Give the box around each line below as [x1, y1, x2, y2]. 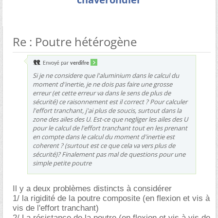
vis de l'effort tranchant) [13, 203, 99, 213]
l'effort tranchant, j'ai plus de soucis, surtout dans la [33, 106, 182, 115]
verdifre [70, 60, 89, 66]
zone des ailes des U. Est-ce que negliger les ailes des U [33, 114, 188, 124]
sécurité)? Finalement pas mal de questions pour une [33, 149, 185, 159]
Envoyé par [41, 60, 70, 66]
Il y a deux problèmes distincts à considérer [13, 183, 172, 193]
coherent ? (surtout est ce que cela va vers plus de [33, 141, 175, 150]
